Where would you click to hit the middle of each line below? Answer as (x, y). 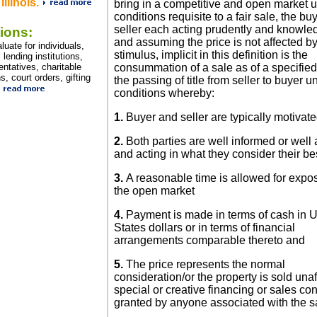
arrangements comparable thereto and (209, 241)
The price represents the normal (206, 265)
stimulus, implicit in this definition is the (211, 55)
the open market (154, 191)
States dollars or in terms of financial (204, 228)
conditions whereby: (164, 93)
